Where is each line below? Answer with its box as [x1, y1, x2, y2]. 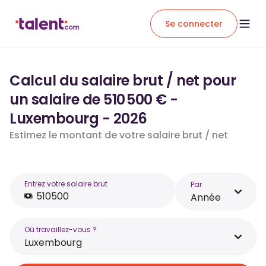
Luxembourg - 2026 [9, 109, 147, 128]
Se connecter [165, 17, 223, 30]
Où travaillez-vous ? [24, 224, 97, 235]
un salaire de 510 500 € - [9, 90, 178, 109]
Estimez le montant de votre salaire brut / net [9, 128, 228, 142]
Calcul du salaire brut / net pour [9, 71, 236, 90]
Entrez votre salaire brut [24, 179, 107, 189]
